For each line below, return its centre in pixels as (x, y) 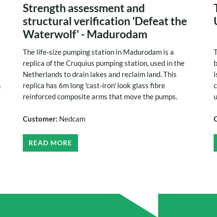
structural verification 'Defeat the (105, 21)
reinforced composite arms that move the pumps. (101, 97)
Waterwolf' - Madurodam (85, 34)
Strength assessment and (84, 8)
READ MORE (51, 143)
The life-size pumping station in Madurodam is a (99, 52)
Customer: (41, 119)
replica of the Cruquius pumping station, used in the (104, 63)
